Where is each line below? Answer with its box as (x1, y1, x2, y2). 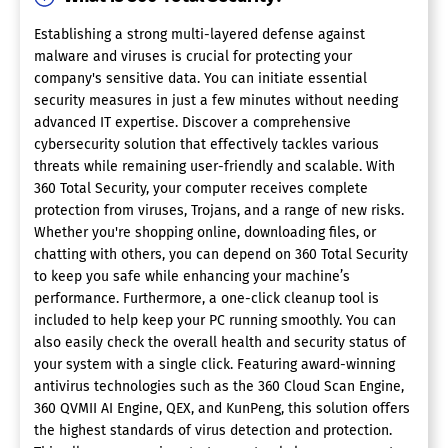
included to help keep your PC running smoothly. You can (34, 312, 396, 330)
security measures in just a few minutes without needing (34, 92, 398, 110)
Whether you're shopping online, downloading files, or (34, 224, 376, 242)
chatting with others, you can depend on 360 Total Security (34, 246, 408, 264)
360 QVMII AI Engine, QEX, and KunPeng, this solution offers (34, 400, 410, 418)
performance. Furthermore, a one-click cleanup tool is (34, 290, 379, 308)
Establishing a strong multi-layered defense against (34, 26, 365, 44)
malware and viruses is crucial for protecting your (34, 48, 352, 66)
